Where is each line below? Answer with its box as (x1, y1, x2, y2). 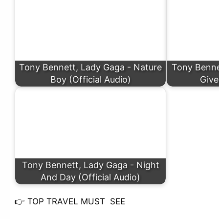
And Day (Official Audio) (41, 172, 140, 183)
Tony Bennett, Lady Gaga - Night (22, 160, 159, 171)
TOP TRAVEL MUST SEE (25, 196, 125, 206)
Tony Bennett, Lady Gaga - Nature (19, 62, 162, 73)
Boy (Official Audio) (50, 74, 131, 85)
